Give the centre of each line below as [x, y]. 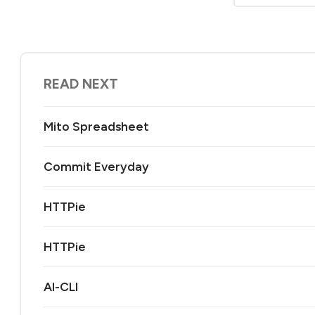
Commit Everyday [96, 166]
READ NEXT [81, 84]
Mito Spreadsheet [96, 126]
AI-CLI [61, 287]
